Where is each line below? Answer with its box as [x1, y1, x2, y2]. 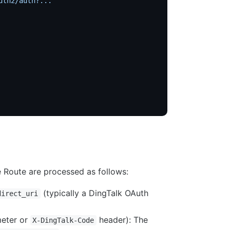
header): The [97, 214, 148, 225]
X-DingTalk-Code [32, 216, 94, 224]
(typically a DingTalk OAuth [40, 187, 148, 198]
